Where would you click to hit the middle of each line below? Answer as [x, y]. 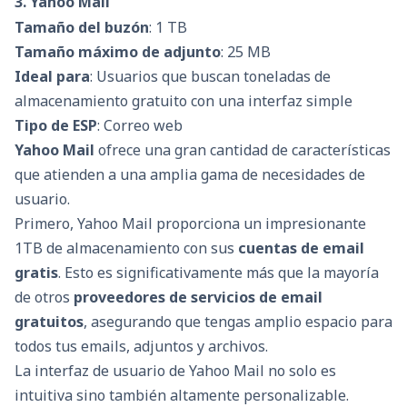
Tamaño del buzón [82, 28]
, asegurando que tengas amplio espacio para [238, 322]
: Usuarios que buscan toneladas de [210, 77]
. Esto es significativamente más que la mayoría [218, 273]
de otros [44, 298]
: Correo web [140, 126]
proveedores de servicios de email [198, 298]
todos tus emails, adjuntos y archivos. [141, 347]
